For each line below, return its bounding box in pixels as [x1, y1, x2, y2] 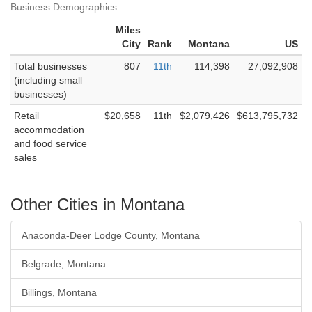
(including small [14, 75, 82, 86]
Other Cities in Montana [10, 195, 185, 214]
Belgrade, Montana [22, 258, 106, 270]
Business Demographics [10, 1, 117, 13]
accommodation [14, 124, 84, 135]
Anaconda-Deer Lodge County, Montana [22, 230, 200, 241]
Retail [14, 110, 39, 121]
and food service [14, 138, 87, 149]
